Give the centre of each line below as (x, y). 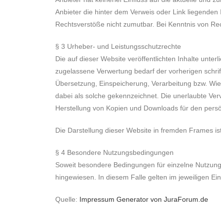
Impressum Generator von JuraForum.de (144, 199)
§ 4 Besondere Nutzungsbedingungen (114, 152)
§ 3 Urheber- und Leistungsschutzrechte (118, 46)
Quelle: (67, 199)
